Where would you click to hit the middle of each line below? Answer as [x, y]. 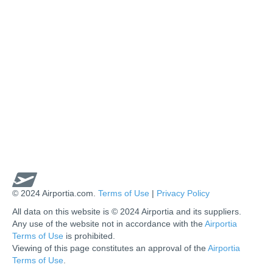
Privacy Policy [183, 193]
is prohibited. [89, 236]
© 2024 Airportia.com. [55, 193]
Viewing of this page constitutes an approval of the [110, 248]
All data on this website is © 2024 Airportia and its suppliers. [127, 211]
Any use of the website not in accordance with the [108, 223]
